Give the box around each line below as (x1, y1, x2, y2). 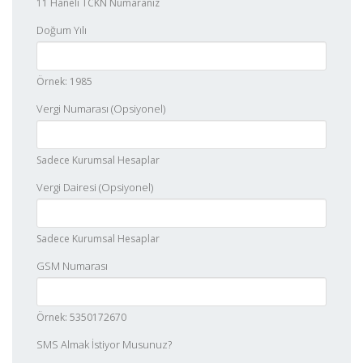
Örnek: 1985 (36, 75, 92, 88)
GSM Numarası (36, 258, 108, 273)
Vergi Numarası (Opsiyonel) (36, 101, 165, 116)
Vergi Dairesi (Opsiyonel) (36, 180, 153, 194)
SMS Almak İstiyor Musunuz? (36, 337, 172, 352)
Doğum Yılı (36, 23, 87, 37)
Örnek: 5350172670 (36, 310, 126, 324)
